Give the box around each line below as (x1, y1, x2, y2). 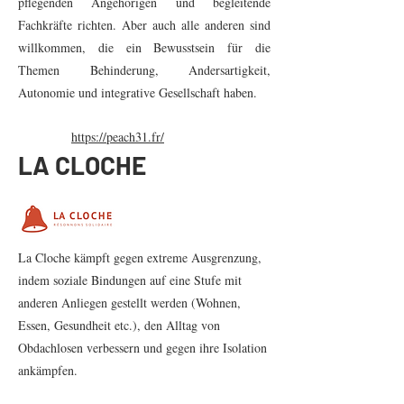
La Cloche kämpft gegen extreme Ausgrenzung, (18, 249, 262, 266)
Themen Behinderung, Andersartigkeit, (18, 61, 271, 78)
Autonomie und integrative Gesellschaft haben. (18, 84, 257, 101)
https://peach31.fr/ (71, 128, 164, 145)
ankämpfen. (18, 362, 78, 379)
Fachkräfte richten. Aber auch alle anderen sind (18, 16, 271, 33)
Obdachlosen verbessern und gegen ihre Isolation (18, 339, 267, 356)
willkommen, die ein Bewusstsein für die (18, 39, 271, 56)
